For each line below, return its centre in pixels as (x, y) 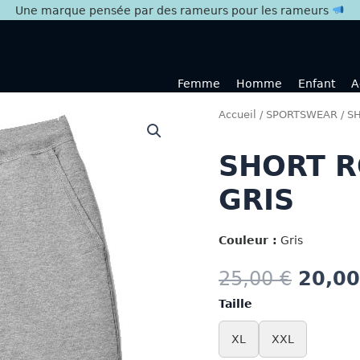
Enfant (317, 84)
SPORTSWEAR (302, 115)
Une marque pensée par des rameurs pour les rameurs (173, 10)
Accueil (237, 115)
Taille (235, 303)
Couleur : (248, 240)
